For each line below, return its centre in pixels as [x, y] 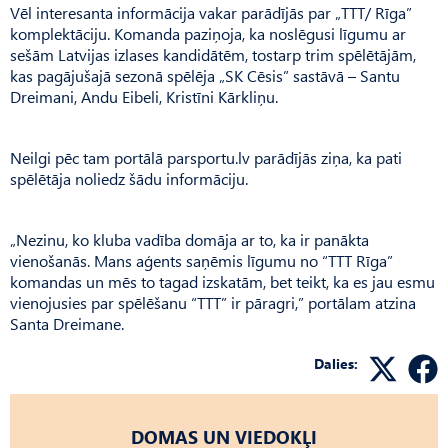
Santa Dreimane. [67, 323]
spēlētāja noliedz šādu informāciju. [129, 178]
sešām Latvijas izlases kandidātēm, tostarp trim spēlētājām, [213, 54]
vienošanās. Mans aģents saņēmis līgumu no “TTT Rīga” [201, 260]
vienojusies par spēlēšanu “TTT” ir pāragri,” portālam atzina [213, 302]
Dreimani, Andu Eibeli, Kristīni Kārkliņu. [144, 96]
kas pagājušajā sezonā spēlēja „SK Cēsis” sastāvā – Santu [205, 75]
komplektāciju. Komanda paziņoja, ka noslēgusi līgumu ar [208, 33]
